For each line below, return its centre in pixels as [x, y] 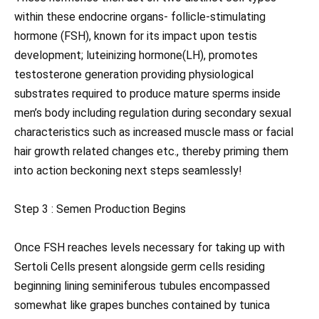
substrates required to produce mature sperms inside [147, 93]
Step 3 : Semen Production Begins [100, 209]
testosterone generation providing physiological [134, 74]
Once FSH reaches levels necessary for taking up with [150, 248]
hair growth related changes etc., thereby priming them [151, 151]
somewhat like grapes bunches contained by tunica [142, 305]
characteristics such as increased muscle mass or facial [154, 132]
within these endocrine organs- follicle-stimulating [140, 16]
